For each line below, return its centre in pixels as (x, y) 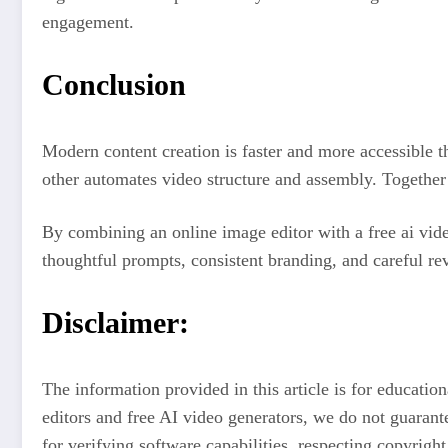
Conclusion (114, 84)
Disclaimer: (115, 323)
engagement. (88, 22)
